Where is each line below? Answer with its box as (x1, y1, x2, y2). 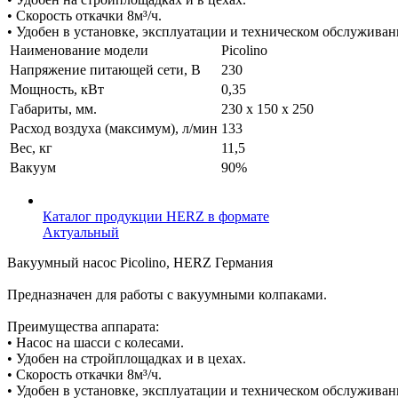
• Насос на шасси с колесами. (7, 334, 184, 350)
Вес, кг (10, 139, 52, 155)
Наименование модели (10, 42, 148, 58)
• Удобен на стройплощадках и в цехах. (7, 350, 246, 366)
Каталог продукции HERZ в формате (43, 208, 269, 224)
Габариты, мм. (10, 100, 97, 116)
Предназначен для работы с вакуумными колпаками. (7, 286, 327, 302)
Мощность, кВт (10, 81, 104, 97)
